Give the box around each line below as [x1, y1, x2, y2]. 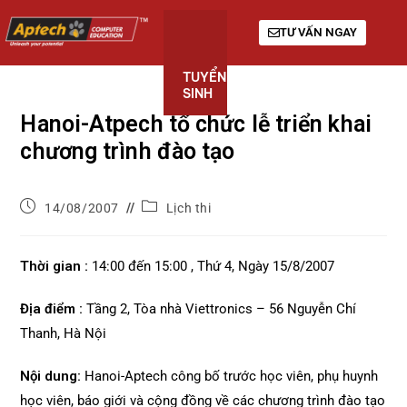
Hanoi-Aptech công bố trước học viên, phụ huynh [81, 368, 379, 384]
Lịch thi [165, 201, 212, 215]
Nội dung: [20, 368, 82, 384]
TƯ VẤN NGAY [280, 25, 358, 39]
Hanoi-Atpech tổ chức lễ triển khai [20, 111, 372, 137]
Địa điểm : [20, 301, 84, 317]
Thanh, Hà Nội [20, 325, 107, 342]
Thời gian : [20, 258, 89, 274]
